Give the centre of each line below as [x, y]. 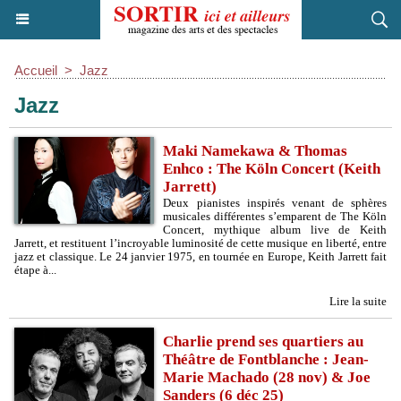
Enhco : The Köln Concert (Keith [272, 169]
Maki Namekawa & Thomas [256, 151]
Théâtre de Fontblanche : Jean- [266, 359]
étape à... [35, 270]
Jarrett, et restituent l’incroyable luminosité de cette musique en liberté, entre [200, 243]
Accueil [36, 70]
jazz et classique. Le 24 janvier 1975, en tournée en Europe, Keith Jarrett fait [200, 256]
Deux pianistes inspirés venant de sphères [275, 203]
